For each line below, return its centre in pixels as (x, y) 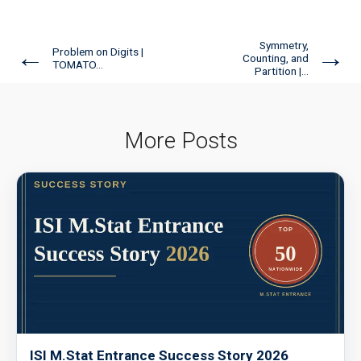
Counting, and (276, 58)
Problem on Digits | (98, 52)
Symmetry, (284, 46)
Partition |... (282, 71)
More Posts (180, 140)
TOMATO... (78, 65)
